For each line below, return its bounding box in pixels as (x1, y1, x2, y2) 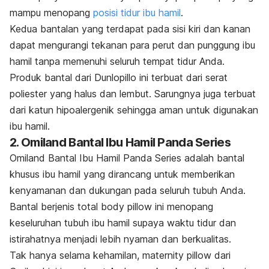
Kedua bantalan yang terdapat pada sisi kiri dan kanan (10, 22, 250, 35)
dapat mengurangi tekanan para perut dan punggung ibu (10, 38, 255, 51)
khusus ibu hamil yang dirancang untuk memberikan (10, 168, 235, 180)
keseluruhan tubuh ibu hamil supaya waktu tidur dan (10, 216, 236, 229)
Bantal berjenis (10, 200, 77, 213)
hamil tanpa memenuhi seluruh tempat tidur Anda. (10, 55, 225, 67)
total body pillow (77, 200, 152, 213)
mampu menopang (10, 6, 93, 19)
